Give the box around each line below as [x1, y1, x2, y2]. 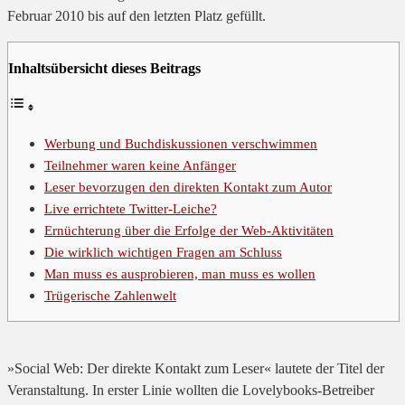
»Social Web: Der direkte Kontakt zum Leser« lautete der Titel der [7, 361, 384, 377]
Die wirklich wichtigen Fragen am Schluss [44, 244, 282, 260]
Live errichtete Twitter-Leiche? [44, 201, 217, 217]
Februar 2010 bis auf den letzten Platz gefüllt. [7, 8, 266, 24]
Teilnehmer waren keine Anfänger [44, 157, 236, 174]
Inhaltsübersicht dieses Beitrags [8, 61, 201, 77]
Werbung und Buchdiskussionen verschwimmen [44, 136, 317, 152]
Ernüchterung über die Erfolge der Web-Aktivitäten [44, 222, 334, 239]
